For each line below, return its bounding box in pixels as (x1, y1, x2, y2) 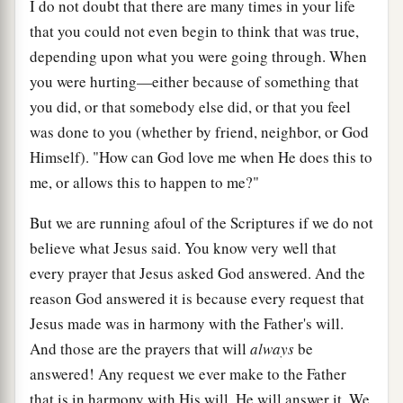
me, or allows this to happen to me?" (30, 171, 259, 193)
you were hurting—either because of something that (30, 70, 359, 92)
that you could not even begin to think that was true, (30, 20, 359, 41)
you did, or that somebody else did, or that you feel (30, 95, 351, 117)
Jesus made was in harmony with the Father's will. (30, 312, 344, 334)
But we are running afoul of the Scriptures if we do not (30, 211, 373, 233)
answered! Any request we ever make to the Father (30, 363, 346, 384)
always (250, 337, 298, 359)
